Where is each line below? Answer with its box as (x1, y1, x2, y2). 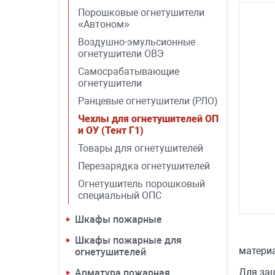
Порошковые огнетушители (78, 7, 204, 18)
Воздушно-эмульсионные (78, 36, 195, 48)
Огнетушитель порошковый (78, 178, 205, 190)
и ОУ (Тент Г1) (78, 125, 144, 136)
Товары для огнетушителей (78, 142, 203, 154)
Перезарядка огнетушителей (78, 160, 210, 172)
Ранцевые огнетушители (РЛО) (78, 95, 218, 107)
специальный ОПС (78, 190, 161, 201)
